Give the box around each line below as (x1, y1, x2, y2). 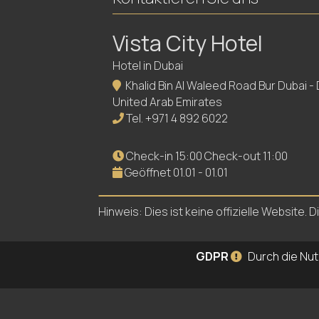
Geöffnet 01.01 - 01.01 (122, 164, 228, 180)
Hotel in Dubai (113, 58, 183, 73)
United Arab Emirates (113, 94, 222, 110)
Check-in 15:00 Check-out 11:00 (124, 148, 288, 164)
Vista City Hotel (113, 28, 263, 58)
